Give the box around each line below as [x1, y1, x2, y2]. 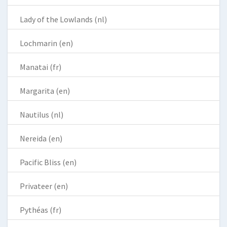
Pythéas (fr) [20, 204, 61, 215]
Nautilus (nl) [20, 109, 63, 120]
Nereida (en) [20, 133, 62, 143]
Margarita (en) [20, 85, 70, 96]
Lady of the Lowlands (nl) [20, 14, 107, 24]
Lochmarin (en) [20, 37, 73, 48]
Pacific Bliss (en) [20, 157, 77, 167]
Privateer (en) [20, 180, 68, 191]
